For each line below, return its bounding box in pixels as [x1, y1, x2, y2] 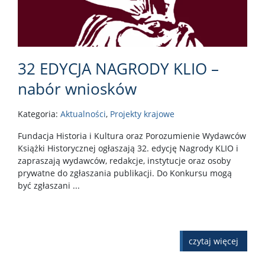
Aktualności [60, 108, 106, 119]
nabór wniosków [18, 77, 137, 99]
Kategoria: [18, 108, 60, 119]
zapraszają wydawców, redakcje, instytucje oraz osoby [18, 154, 231, 166]
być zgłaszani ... [18, 179, 80, 191]
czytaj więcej [189, 235, 238, 247]
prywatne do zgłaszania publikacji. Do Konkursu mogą [18, 167, 232, 179]
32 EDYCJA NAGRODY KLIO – [18, 57, 219, 79]
